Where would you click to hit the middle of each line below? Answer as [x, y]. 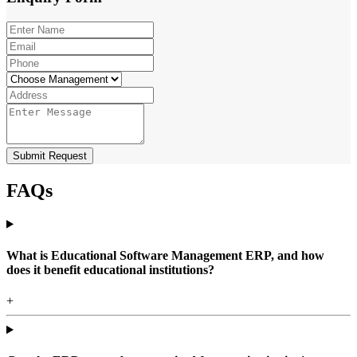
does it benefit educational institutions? [110, 269]
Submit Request [50, 155]
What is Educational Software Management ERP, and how [165, 255]
